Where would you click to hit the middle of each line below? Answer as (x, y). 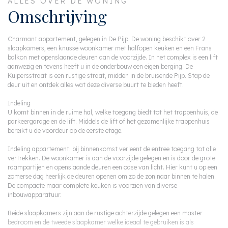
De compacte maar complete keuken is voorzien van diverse (92, 186)
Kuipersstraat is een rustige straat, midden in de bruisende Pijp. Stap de (109, 76)
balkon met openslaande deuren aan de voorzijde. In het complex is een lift (113, 58)
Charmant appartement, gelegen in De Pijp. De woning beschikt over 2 (107, 39)
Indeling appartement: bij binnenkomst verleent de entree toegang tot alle (112, 149)
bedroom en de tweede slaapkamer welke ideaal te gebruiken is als (21, 222)
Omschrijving (57, 17)
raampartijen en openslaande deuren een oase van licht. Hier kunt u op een (112, 167)
